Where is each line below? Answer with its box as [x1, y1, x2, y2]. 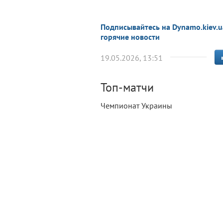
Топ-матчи [101, 80, 154, 95]
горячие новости [101, 32, 160, 42]
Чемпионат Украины [101, 101, 172, 111]
